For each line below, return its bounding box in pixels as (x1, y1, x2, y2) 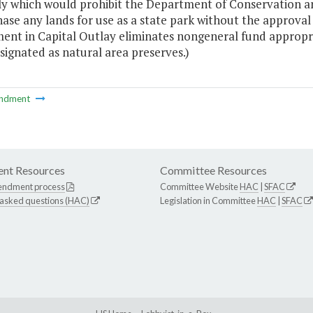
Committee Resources (160, 163, 267, 177)
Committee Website (160, 181, 240, 193)
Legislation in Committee (160, 195, 257, 207)
